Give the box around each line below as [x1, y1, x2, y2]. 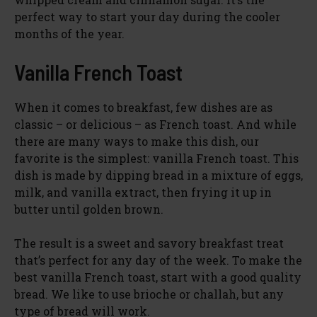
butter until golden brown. [14, 201, 163, 217]
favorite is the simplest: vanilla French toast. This [14, 150, 299, 166]
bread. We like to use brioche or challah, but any [14, 286, 284, 301]
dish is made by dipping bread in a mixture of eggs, [14, 167, 303, 183]
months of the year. [14, 25, 125, 41]
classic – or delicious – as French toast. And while [14, 116, 296, 132]
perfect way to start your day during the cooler [14, 8, 280, 24]
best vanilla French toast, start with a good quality [14, 269, 301, 284]
